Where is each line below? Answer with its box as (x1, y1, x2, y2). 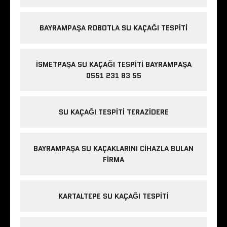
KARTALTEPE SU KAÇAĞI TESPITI (58, 191, 169, 202)
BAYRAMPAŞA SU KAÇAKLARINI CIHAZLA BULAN (33, 143, 194, 154)
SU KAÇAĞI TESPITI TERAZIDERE (58, 107, 169, 118)
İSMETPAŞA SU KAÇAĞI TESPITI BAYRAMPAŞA (35, 59, 192, 70)
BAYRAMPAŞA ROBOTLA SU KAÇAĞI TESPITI (40, 23, 187, 33)
